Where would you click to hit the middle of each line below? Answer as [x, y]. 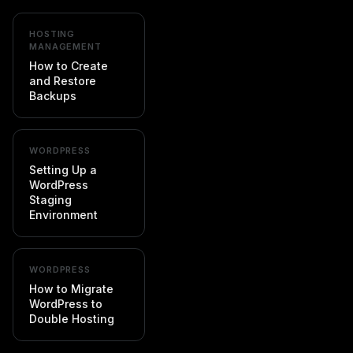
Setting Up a [63, 170]
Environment [63, 215]
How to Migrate [71, 289]
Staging [50, 200]
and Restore [63, 81]
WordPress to [66, 304]
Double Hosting [72, 319]
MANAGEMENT [65, 46]
